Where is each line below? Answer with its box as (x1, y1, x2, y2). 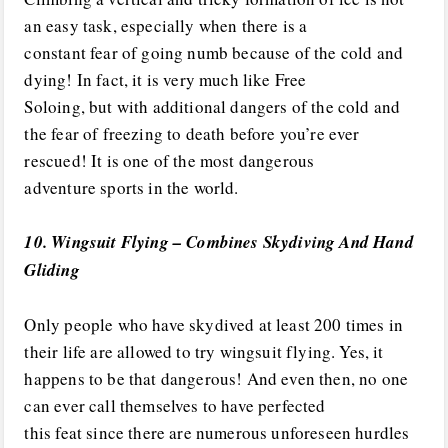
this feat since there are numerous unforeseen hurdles (24, 420, 410, 444)
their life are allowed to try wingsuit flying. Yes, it (24, 339, 384, 363)
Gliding (24, 257, 80, 282)
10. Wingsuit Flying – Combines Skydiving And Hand (24, 229, 414, 254)
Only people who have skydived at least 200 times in (24, 312, 404, 336)
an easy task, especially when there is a (24, 13, 308, 37)
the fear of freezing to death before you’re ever (24, 121, 360, 145)
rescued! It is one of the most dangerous (24, 148, 315, 172)
